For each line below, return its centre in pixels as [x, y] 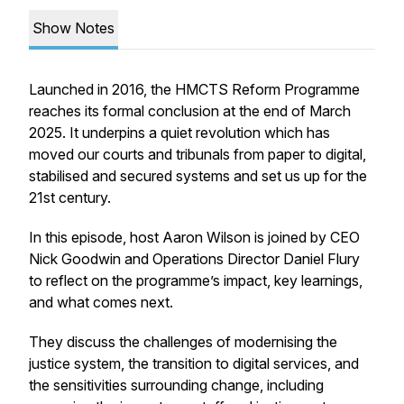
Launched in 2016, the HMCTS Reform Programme [194, 89]
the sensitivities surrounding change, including [176, 385]
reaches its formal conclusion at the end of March [190, 111]
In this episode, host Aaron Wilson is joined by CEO [194, 237]
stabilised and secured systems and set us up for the [198, 176]
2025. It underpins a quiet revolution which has [179, 133]
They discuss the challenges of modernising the [183, 342]
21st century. [70, 197]
